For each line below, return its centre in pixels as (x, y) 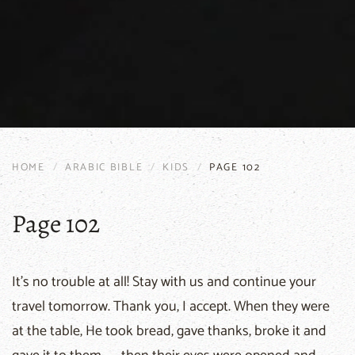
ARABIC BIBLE (104, 167)
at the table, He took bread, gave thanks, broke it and (169, 331)
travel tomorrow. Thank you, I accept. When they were (171, 306)
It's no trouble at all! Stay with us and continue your (164, 282)
